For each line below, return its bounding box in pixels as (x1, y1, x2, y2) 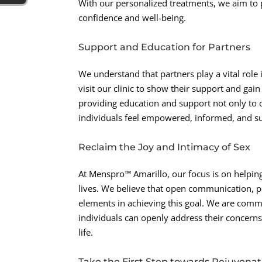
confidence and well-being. (78, 12, 187, 24)
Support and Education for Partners (78, 42, 251, 53)
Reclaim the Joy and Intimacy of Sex (78, 142, 251, 153)
